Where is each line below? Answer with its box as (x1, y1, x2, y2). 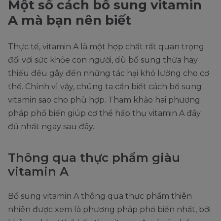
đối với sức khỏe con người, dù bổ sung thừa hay (8, 55, 198, 65)
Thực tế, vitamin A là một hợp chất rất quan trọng (8, 41, 204, 51)
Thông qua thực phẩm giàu (8, 150, 180, 165)
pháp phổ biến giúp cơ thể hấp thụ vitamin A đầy (8, 108, 201, 118)
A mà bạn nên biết (8, 12, 131, 28)
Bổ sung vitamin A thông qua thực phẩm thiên (8, 191, 192, 201)
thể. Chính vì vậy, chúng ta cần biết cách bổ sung (8, 81, 202, 91)
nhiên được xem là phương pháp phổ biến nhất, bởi (8, 204, 211, 214)
